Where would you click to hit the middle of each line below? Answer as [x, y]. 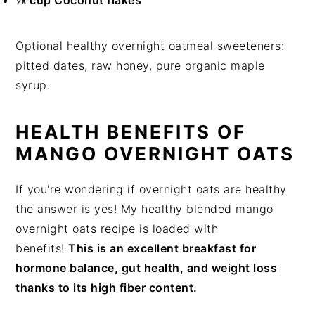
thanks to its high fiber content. [107, 288]
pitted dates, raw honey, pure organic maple [140, 66]
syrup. [33, 85]
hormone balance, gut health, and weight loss [147, 268]
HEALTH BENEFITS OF [131, 132]
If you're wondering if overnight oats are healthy [151, 189]
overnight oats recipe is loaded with [117, 229]
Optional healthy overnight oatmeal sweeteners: [150, 46]
